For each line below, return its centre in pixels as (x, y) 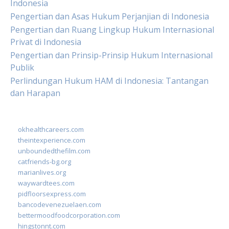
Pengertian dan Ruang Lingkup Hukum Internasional (112, 30)
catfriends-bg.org (44, 162)
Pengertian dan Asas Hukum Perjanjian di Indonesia (110, 16)
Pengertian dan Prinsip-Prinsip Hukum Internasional (111, 55)
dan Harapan (35, 93)
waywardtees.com (46, 183)
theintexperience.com (52, 140)
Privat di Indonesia (46, 42)
